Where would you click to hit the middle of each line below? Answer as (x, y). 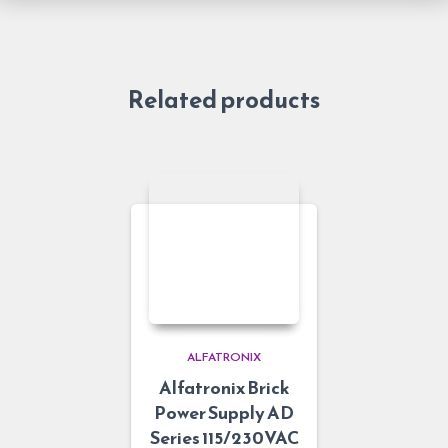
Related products (224, 99)
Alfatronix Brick (224, 387)
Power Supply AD (224, 412)
